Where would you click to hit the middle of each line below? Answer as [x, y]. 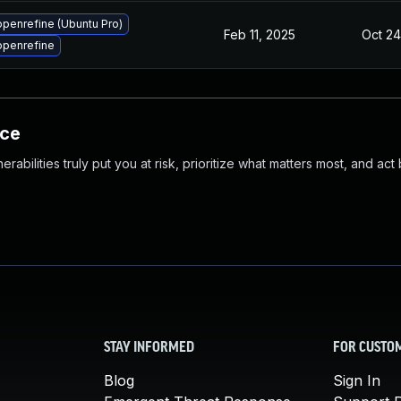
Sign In [357, 380]
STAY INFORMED [149, 348]
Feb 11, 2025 [260, 34]
